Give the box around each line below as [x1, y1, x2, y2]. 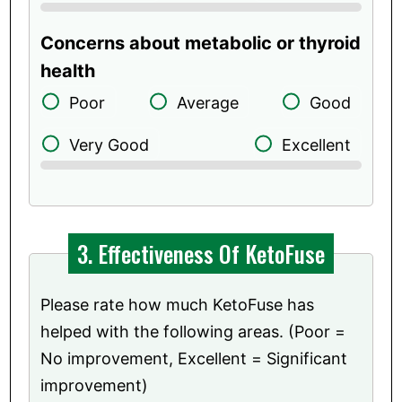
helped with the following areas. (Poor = [40, 321, 346, 341]
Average [177, 92, 239, 112]
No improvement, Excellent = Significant [40, 348, 348, 368]
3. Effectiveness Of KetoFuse [77, 236, 325, 270]
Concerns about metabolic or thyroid [40, 31, 362, 54]
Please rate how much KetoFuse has [40, 294, 315, 314]
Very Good [69, 135, 150, 154]
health [40, 59, 96, 82]
